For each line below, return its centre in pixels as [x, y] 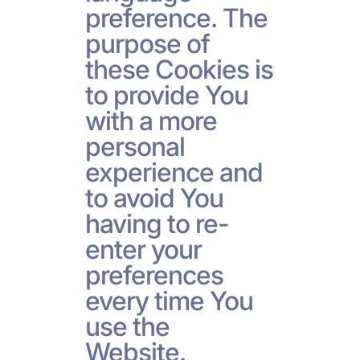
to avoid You [154, 198]
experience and [174, 172]
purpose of [147, 43]
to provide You [167, 95]
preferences [154, 275]
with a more [151, 121]
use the [127, 326]
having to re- [157, 223]
